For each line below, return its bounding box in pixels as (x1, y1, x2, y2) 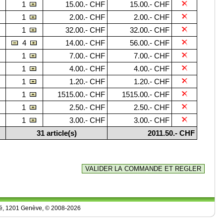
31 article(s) (36, 129, 77, 137)
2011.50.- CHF (148, 129, 195, 137)
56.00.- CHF (130, 39, 169, 47)
